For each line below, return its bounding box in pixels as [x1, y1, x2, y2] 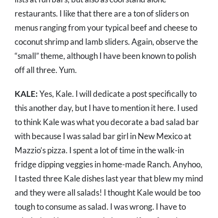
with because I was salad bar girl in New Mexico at [15, 131, 191, 142]
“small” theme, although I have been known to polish [15, 51, 196, 61]
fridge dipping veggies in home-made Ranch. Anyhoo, [15, 159, 202, 170]
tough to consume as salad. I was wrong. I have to [15, 201, 186, 212]
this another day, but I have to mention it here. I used [15, 103, 198, 113]
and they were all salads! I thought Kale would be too [15, 187, 200, 198]
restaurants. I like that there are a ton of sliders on [15, 8, 189, 19]
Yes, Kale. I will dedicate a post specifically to [38, 89, 197, 99]
